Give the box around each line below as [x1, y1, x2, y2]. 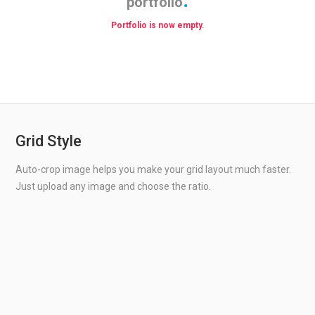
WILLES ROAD [127, 265, 188, 275]
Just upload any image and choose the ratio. [15, 181, 212, 192]
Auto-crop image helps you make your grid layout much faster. [15, 164, 292, 175]
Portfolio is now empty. [110, 20, 205, 30]
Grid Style [15, 132, 82, 150]
